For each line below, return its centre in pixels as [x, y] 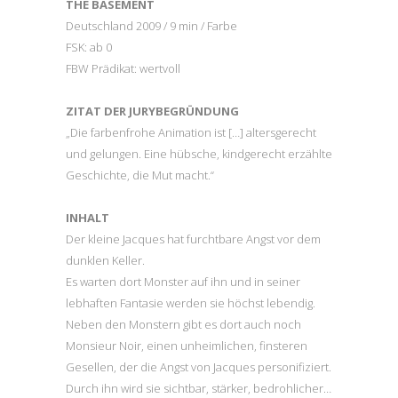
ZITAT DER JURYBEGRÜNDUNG [152, 111]
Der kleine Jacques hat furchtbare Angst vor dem [193, 239]
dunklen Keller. [105, 261]
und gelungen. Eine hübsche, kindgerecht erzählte [199, 154]
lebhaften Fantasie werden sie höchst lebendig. [191, 303]
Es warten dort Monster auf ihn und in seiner [183, 282]
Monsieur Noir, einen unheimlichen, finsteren [187, 346]
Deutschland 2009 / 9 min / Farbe [151, 26]
